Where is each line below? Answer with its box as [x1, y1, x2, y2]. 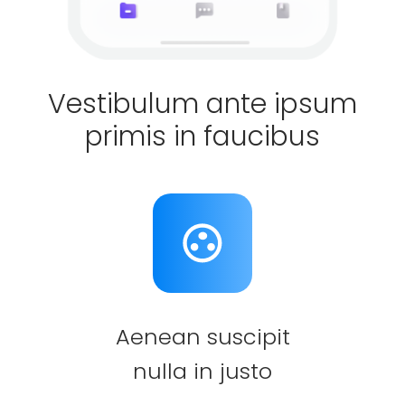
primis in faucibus [85, 117, 320, 155]
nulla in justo [133, 355, 272, 386]
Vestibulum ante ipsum [48, 84, 357, 123]
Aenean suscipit [115, 321, 290, 352]
